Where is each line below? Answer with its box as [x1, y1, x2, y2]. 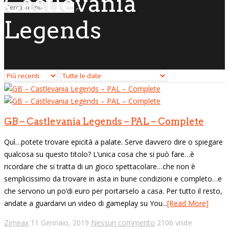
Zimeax [4, 217, 29, 227]
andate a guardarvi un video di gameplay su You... [4, 198, 167, 208]
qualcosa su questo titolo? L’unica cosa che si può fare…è [4, 149, 194, 159]
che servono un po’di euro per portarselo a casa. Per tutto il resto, [4, 186, 222, 196]
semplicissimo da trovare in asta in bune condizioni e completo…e [4, 173, 222, 184]
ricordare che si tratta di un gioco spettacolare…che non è [4, 161, 195, 171]
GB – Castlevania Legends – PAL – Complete [4, 116, 204, 127]
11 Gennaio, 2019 [31, 217, 89, 227]
